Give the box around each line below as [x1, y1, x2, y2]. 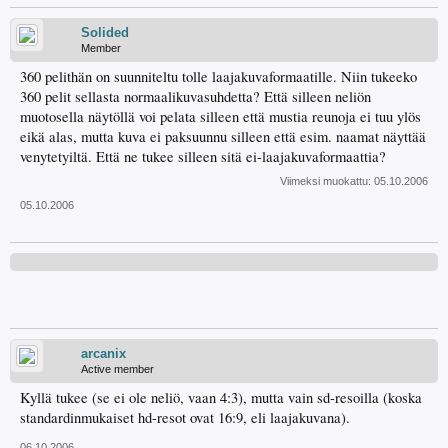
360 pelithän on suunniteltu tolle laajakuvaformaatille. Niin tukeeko [20, 67, 417, 86]
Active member [81, 363, 154, 375]
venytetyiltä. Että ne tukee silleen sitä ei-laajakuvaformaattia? [20, 147, 386, 166]
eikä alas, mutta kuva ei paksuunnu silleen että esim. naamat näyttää [20, 127, 426, 146]
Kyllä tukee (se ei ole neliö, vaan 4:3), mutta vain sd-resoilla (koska [20, 388, 422, 407]
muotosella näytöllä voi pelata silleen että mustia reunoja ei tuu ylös [20, 107, 421, 126]
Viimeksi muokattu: [280, 175, 374, 187]
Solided [81, 25, 129, 40]
